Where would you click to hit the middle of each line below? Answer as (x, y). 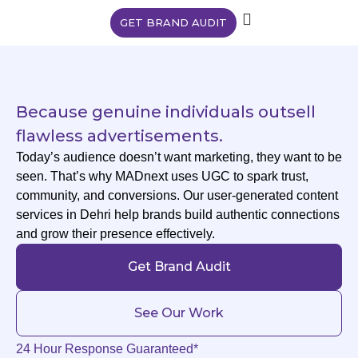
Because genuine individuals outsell (166, 112)
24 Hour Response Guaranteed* (107, 349)
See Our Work (179, 313)
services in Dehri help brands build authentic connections (178, 215)
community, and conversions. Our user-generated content (177, 195)
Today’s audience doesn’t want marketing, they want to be (179, 157)
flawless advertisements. (119, 136)
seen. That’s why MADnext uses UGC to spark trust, (162, 176)
